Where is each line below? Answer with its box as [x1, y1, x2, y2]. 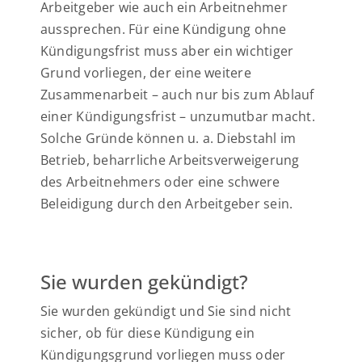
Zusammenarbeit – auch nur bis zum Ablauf [40, 86, 314, 103]
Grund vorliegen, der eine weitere [40, 64, 251, 82]
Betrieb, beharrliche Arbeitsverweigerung [40, 151, 300, 169]
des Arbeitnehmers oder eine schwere [40, 173, 280, 191]
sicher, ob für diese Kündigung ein [40, 324, 255, 342]
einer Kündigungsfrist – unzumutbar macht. [40, 107, 315, 125]
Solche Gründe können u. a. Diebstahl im [40, 129, 297, 147]
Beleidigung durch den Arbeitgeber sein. [40, 195, 293, 213]
